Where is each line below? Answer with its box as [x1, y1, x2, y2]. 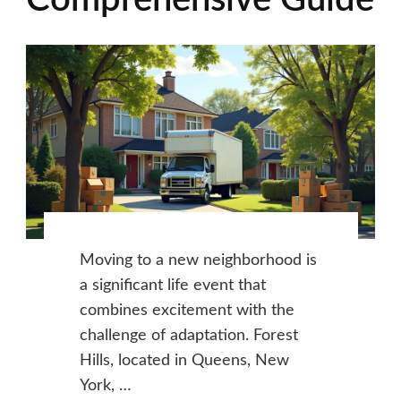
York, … [79, 378, 132, 395]
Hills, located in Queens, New [79, 353, 289, 370]
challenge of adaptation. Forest [79, 328, 298, 345]
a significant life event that [79, 277, 266, 294]
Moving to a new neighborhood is [79, 252, 317, 269]
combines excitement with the [79, 303, 294, 320]
